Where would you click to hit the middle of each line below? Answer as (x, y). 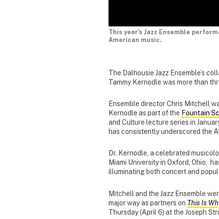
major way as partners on (148, 203)
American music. (135, 40)
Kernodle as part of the (145, 113)
